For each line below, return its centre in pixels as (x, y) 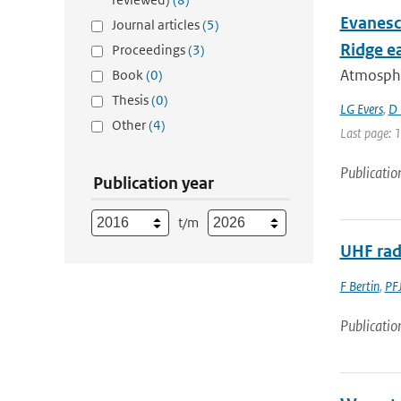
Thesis (132, 100)
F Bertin (359, 286)
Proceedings (150, 50)
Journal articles (157, 25)
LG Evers (361, 109)
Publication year (154, 183)
